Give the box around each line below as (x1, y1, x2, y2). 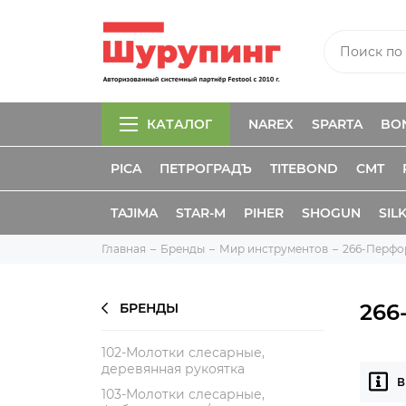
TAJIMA (111, 205, 158, 221)
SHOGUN (302, 205, 361, 221)
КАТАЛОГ (147, 116, 212, 132)
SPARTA (312, 116, 362, 132)
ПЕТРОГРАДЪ (159, 160, 252, 177)
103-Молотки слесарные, (101, 386, 265, 402)
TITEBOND (270, 160, 338, 177)
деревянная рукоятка (101, 361, 245, 377)
